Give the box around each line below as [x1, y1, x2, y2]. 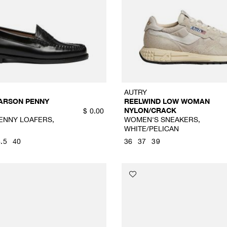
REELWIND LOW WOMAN [124, 97, 210, 106]
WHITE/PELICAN [124, 124, 179, 133]
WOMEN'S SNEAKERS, [124, 115, 200, 124]
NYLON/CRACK [124, 106, 176, 115]
